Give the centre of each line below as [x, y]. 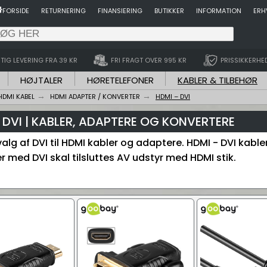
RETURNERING [63, 11]
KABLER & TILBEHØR [218, 80]
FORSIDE [16, 11]
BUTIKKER [169, 11]
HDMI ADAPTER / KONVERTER [95, 97]
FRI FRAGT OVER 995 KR [149, 60]
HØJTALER [41, 80]
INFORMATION [219, 11]
